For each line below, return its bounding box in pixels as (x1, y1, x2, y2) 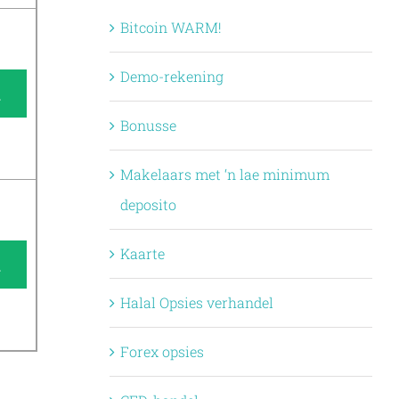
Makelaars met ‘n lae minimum (119, 165, 330, 184)
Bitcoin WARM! (119, 18, 222, 37)
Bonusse (119, 116, 176, 135)
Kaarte (119, 244, 165, 264)
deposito (119, 195, 176, 215)
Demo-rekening (119, 67, 224, 86)
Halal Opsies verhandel (119, 293, 273, 313)
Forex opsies (119, 342, 204, 362)
